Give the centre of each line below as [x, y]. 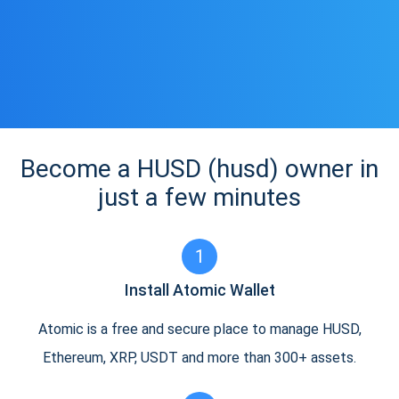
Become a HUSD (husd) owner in [199, 169]
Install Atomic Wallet [199, 290]
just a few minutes [199, 197]
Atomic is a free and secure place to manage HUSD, [199, 329]
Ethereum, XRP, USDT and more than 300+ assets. [199, 358]
